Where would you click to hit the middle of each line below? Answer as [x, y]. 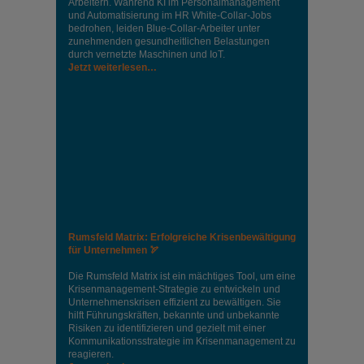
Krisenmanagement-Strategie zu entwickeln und [174, 290]
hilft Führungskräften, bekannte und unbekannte [174, 316]
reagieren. [91, 355]
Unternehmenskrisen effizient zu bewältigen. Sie [175, 303]
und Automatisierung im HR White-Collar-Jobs [170, 16]
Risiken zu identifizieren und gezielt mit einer [167, 329]
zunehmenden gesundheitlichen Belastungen [169, 42]
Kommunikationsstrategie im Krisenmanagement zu [182, 342]
